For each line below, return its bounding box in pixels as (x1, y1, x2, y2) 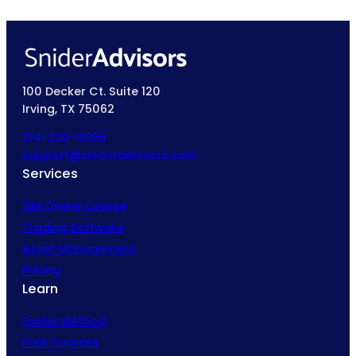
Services (22, 164, 78, 183)
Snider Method (22, 312, 106, 329)
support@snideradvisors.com (22, 146, 197, 163)
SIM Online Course (22, 197, 126, 214)
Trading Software (22, 219, 124, 235)
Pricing (22, 261, 60, 278)
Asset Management (22, 240, 136, 257)
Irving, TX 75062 (22, 101, 114, 118)
